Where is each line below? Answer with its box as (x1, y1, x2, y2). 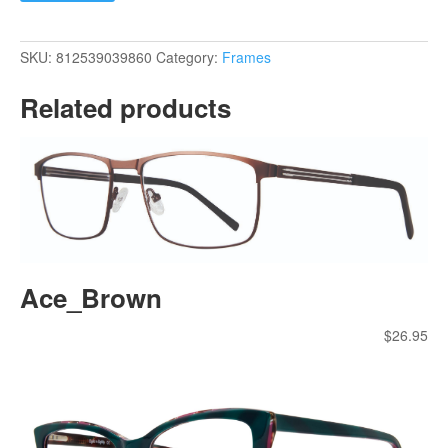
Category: (156, 46, 222, 67)
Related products (20, 88, 231, 126)
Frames (222, 46, 271, 67)
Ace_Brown (20, 279, 162, 317)
